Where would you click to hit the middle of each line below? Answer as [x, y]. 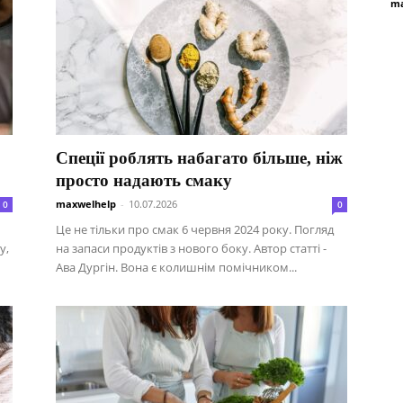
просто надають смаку [144, 180]
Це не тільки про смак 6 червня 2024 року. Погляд [195, 229]
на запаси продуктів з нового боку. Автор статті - [191, 248]
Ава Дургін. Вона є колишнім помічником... [176, 267]
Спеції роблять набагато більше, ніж [199, 158]
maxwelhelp [86, 204]
